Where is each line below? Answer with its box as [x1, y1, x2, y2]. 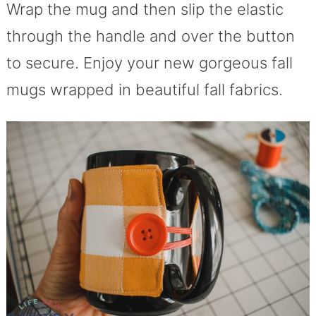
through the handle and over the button [6, 27, 295, 46]
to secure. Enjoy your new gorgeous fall [6, 54, 293, 73]
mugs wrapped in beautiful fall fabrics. [6, 80, 283, 99]
